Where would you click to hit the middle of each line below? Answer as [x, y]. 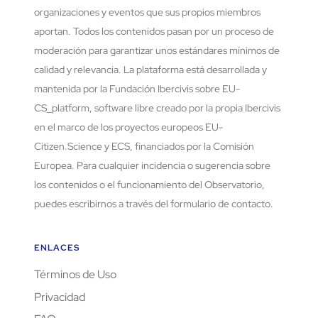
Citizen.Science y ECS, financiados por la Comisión [144, 147]
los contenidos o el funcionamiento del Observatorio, [149, 185]
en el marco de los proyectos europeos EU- [128, 127]
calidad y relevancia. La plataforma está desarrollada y [150, 70]
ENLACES [57, 248]
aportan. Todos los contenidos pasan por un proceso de [154, 32]
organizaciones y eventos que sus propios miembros [147, 12]
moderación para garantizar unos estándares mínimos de [157, 51]
